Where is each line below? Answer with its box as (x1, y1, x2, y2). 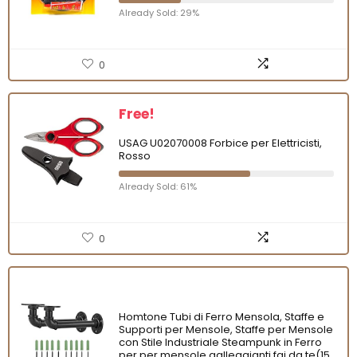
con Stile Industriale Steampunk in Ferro (119, 334, 322, 350)
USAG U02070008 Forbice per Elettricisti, (119, 135, 322, 151)
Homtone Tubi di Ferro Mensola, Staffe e (119, 308, 324, 324)
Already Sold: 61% (119, 179, 197, 193)
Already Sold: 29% (119, 6, 199, 19)
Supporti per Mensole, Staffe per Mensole (119, 321, 333, 337)
